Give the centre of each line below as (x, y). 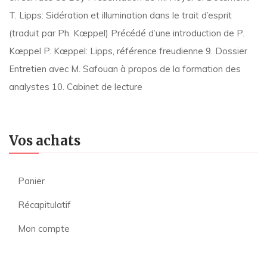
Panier (31, 181)
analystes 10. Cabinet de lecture (76, 87)
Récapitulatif (44, 205)
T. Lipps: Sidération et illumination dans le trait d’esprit (120, 15)
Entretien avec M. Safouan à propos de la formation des (125, 69)
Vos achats (45, 141)
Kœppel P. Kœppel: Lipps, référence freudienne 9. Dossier (128, 51)
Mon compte (44, 229)
